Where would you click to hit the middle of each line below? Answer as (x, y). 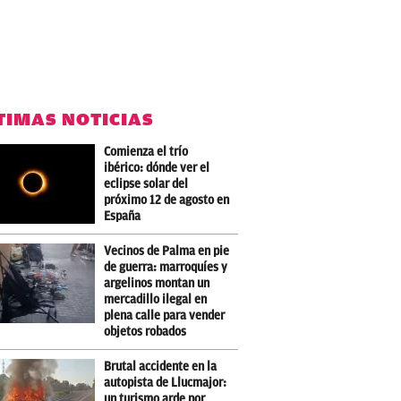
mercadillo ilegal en (156, 299)
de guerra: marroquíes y (166, 267)
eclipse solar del (146, 183)
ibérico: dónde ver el (157, 167)
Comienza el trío (146, 151)
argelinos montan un (157, 283)
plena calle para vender (165, 315)
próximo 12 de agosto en (167, 200)
